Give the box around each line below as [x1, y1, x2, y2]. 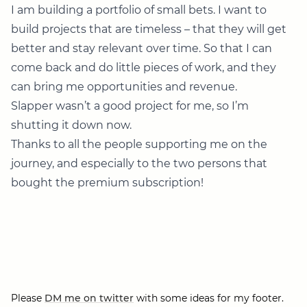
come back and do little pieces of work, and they [11, 61, 276, 75]
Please [11, 292, 42, 305]
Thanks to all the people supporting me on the [11, 138, 267, 151]
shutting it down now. [11, 119, 132, 132]
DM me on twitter [45, 292, 134, 305]
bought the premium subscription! [11, 176, 204, 190]
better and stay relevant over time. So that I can [11, 42, 272, 56]
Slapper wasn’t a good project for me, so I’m [11, 99, 249, 113]
